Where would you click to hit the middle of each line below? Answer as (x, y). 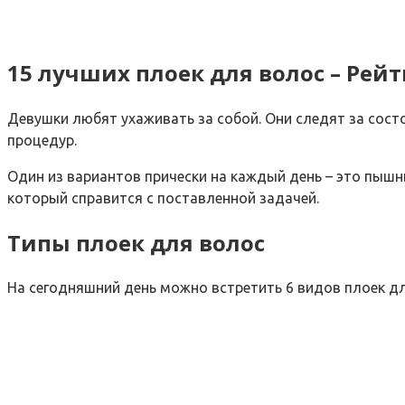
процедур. (42, 140)
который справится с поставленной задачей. (163, 198)
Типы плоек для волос (136, 242)
